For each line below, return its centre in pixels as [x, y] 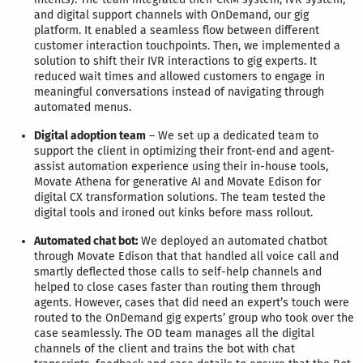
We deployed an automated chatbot [233, 241]
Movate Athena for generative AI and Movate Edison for [177, 181]
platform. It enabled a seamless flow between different [177, 30]
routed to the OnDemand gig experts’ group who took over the [194, 318]
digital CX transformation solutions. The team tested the [180, 197]
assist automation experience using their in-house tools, [181, 166]
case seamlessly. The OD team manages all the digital [174, 333]
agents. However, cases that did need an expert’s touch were [192, 302]
